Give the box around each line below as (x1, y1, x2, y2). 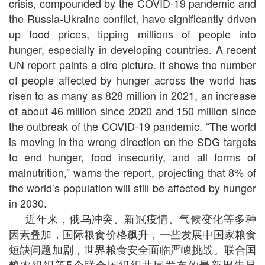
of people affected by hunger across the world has (8, 72, 257, 88)
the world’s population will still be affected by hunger (8, 180, 257, 196)
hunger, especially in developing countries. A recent (8, 41, 257, 57)
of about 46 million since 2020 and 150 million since (8, 103, 257, 119)
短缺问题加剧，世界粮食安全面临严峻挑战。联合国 (8, 241, 257, 257)
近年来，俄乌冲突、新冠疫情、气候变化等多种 (25, 211, 257, 227)
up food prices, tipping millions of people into (8, 26, 257, 42)
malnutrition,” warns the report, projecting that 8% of (8, 164, 257, 180)
